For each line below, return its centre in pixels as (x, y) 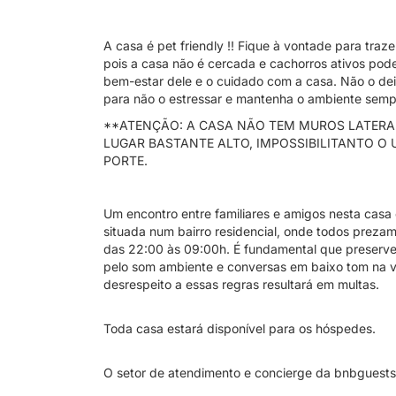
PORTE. (126, 160)
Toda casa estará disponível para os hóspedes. (240, 328)
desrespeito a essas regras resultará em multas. (241, 284)
